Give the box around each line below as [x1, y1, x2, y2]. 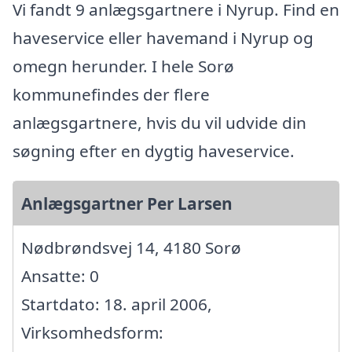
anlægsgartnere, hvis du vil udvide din [13, 111, 306, 134]
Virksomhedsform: [21, 321, 163, 343]
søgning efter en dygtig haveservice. [13, 139, 295, 162]
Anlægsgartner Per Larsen [21, 192, 233, 214]
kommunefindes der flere [13, 82, 210, 105]
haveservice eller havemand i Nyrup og [13, 26, 313, 49]
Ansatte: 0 [21, 264, 99, 287]
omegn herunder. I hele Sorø [13, 54, 234, 77]
